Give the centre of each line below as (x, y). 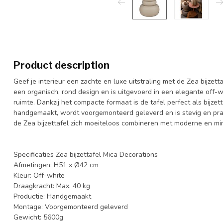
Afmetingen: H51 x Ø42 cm (56, 165)
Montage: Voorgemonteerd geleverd (71, 207)
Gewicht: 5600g (38, 217)
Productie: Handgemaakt (52, 196)
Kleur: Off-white (39, 175)
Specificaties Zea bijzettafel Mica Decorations (86, 155)
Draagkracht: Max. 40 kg (52, 186)
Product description (61, 65)
